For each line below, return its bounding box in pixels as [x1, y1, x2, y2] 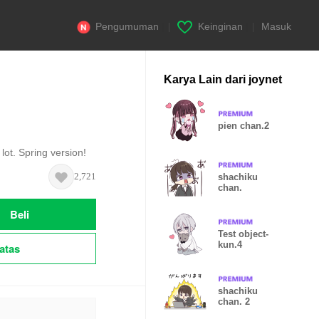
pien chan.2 [218, 120, 269, 131]
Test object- [218, 229, 268, 239]
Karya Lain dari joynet [164, 73, 282, 85]
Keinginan [198, 21, 243, 32]
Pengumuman [95, 21, 159, 32]
